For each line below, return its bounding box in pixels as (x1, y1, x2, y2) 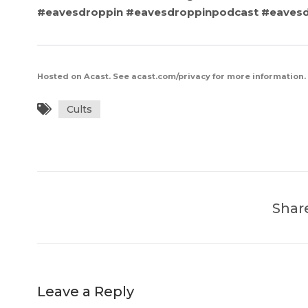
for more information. (210, 71, 306, 82)
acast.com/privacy (131, 71, 210, 82)
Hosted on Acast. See (36, 71, 131, 82)
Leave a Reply (36, 283, 134, 300)
